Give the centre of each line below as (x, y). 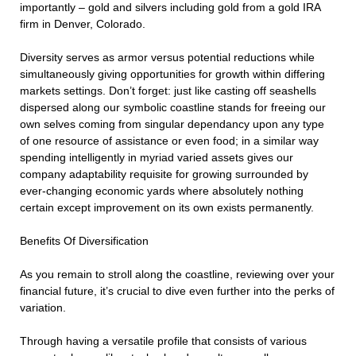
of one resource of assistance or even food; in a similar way (169, 141)
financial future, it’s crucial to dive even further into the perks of (177, 291)
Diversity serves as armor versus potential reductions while (167, 58)
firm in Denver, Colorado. (83, 24)
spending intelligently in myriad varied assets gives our (157, 158)
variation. (43, 308)
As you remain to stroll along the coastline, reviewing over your (177, 275)
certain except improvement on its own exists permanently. (167, 208)
